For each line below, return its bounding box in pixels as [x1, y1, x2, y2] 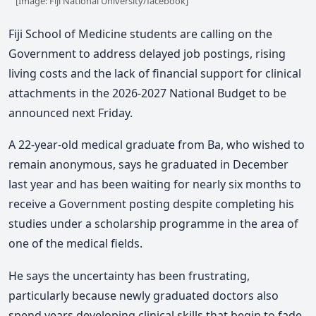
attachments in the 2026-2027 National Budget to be [8, 85, 286, 101]
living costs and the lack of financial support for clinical [8, 65, 301, 81]
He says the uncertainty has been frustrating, [8, 267, 250, 284]
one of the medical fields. [8, 236, 142, 252]
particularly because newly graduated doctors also [8, 287, 279, 303]
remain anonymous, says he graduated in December [8, 157, 288, 173]
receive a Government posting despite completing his [8, 196, 294, 212]
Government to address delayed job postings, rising [8, 45, 286, 61]
